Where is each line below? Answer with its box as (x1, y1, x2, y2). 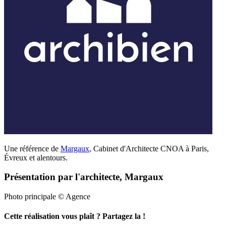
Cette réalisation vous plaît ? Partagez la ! (4, 212, 145, 221)
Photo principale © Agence (4, 192, 90, 201)
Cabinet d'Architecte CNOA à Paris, (91, 144, 209, 153)
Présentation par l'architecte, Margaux (4, 172, 163, 183)
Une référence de (4, 144, 61, 153)
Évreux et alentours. (4, 153, 68, 162)
